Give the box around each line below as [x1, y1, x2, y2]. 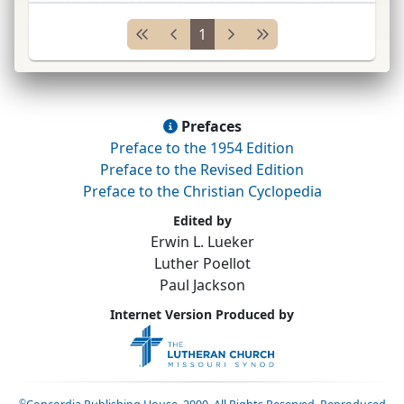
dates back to [40, 10, 135, 30]
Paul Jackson [159, 274, 245, 295]
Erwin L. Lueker [150, 231, 254, 252]
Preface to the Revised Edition [100, 159, 304, 179]
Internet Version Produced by [110, 305, 294, 323]
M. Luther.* [135, 10, 205, 30]
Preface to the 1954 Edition [110, 137, 294, 158]
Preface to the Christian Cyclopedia [82, 180, 322, 201]
